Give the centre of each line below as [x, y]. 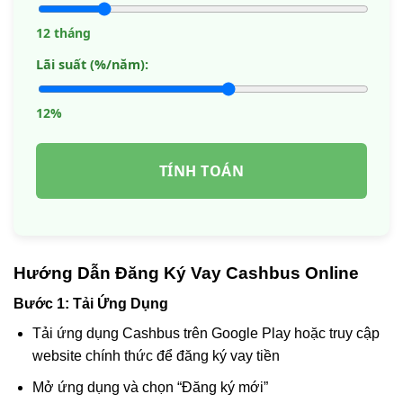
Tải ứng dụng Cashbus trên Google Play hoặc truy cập [206, 334]
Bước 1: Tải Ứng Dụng [91, 304]
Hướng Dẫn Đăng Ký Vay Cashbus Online [186, 273]
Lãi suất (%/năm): [92, 64]
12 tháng [63, 32]
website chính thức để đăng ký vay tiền [156, 356]
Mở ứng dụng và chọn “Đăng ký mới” [150, 387]
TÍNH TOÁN [201, 170]
